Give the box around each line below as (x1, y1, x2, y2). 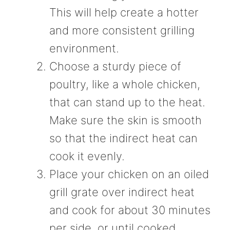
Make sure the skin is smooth (49, 113, 202, 127)
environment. (49, 41, 119, 55)
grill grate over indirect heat (49, 185, 195, 199)
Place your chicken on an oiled (49, 167, 209, 181)
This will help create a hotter (49, 5, 199, 19)
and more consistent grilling (49, 23, 195, 37)
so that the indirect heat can (49, 131, 198, 145)
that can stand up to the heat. (49, 95, 205, 109)
